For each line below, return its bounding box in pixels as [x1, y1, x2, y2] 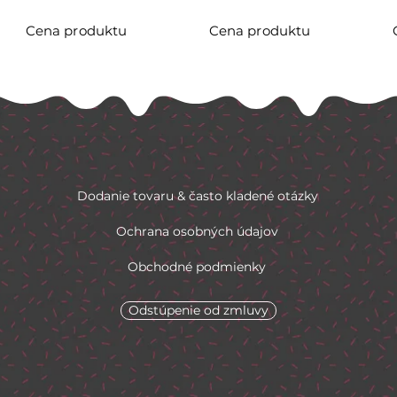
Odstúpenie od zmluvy [128, 302, 269, 319]
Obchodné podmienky [127, 259, 266, 276]
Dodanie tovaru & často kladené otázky [76, 188, 318, 205]
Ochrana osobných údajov [115, 223, 278, 240]
